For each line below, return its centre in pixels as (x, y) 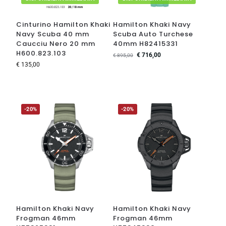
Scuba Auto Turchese (153, 34)
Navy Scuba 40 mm (52, 34)
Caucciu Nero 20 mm (55, 43)
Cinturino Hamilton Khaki (63, 24)
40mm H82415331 (146, 43)
